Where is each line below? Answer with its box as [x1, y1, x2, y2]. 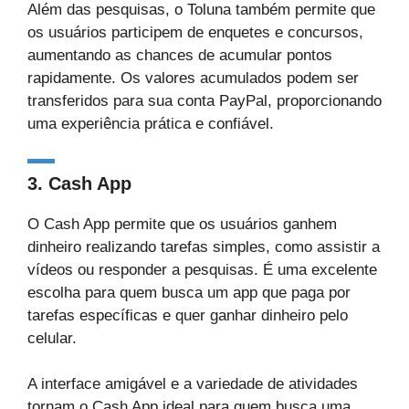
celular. [27, 329, 77, 347]
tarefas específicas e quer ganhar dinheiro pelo [27, 306, 348, 324]
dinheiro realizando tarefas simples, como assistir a [27, 237, 380, 256]
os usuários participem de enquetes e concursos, [27, 24, 363, 41]
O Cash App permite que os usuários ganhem [27, 215, 337, 233]
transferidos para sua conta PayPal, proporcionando [27, 92, 382, 110]
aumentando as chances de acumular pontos [27, 47, 332, 64]
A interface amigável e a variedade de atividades [27, 375, 358, 393]
